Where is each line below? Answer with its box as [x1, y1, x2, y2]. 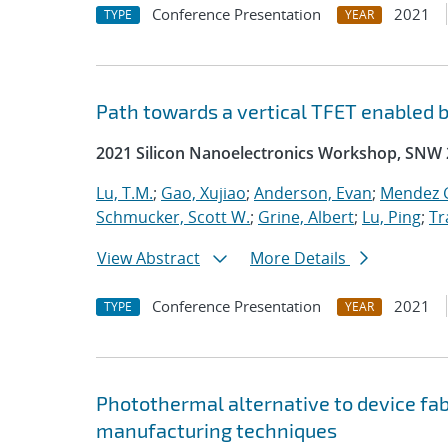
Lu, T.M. [96, 182, 153, 204]
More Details [250, 247, 350, 269]
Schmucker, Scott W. [96, 206, 250, 228]
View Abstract [97, 247, 200, 269]
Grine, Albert [258, 206, 354, 228]
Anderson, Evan [254, 182, 372, 204]
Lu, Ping [362, 206, 421, 228]
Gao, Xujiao [161, 182, 246, 204]
